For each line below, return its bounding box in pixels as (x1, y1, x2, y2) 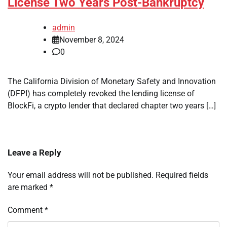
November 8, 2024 (59, 35, 124, 45)
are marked (8, 182, 50, 193)
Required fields (156, 170, 208, 180)
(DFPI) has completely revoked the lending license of (8, 89, 195, 99)
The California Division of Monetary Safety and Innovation (8, 77, 216, 87)
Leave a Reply (8, 147, 61, 158)
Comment (8, 205, 45, 215)
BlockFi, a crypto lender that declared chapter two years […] (8, 101, 216, 111)
